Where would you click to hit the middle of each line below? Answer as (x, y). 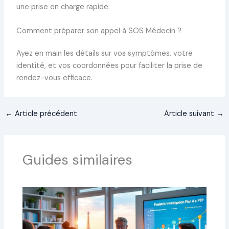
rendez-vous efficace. (54, 78)
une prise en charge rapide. (63, 7)
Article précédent (45, 113)
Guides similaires (78, 159)
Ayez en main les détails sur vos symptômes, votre (104, 54)
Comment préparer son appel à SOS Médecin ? (99, 31)
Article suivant (190, 113)
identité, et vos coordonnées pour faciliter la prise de (109, 66)
